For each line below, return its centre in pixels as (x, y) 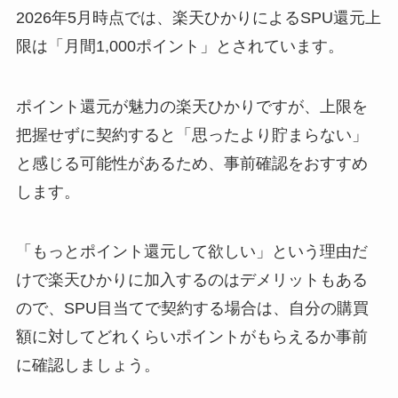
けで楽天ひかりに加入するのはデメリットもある (191, 280)
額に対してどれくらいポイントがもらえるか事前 (191, 337)
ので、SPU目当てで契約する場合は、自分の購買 (192, 309)
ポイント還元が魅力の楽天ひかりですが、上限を (191, 106)
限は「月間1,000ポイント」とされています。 (179, 46)
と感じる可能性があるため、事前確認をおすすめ (191, 163)
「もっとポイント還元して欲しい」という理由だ (191, 252)
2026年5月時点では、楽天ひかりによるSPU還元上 (198, 17)
